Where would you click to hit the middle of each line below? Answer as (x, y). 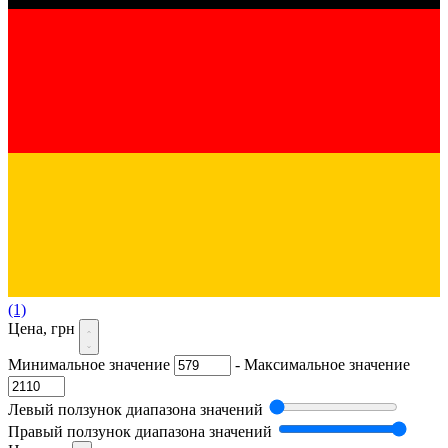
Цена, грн (43, 328)
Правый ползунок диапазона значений (140, 431)
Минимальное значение (89, 364)
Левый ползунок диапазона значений (135, 409)
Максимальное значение (327, 364)
